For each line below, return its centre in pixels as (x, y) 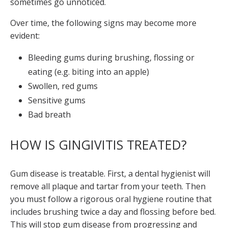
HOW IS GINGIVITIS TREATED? (98, 145)
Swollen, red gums (63, 86)
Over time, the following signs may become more (103, 23)
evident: (25, 36)
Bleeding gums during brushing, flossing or (111, 58)
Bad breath (49, 115)
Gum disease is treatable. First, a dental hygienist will (110, 174)
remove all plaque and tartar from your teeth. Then (108, 186)
